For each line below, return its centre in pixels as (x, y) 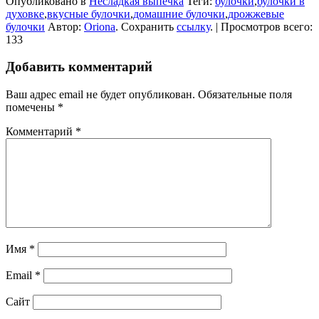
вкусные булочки (89, 14)
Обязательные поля (245, 94)
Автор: (64, 26)
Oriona (100, 26)
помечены (32, 107)
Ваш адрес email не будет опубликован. (100, 94)
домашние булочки (179, 14)
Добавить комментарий (79, 67)
